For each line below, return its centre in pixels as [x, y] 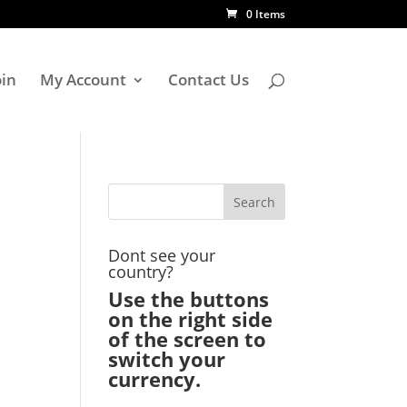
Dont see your [162, 255]
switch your [167, 359]
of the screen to [188, 339]
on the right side [191, 319]
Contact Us [208, 79]
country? [141, 272]
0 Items [265, 14]
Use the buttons [189, 299]
